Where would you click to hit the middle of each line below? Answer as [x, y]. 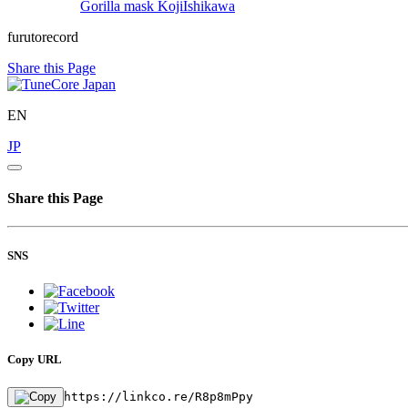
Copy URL [35, 359]
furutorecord [43, 36]
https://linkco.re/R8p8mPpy [158, 397]
